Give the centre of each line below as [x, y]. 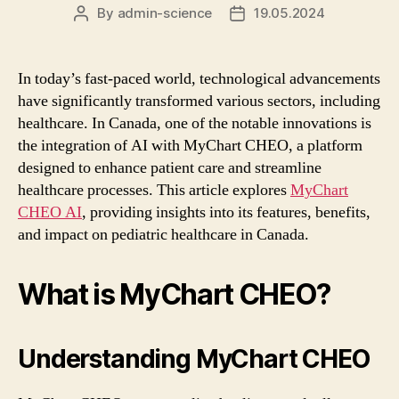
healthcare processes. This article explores [154, 190]
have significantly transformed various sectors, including [199, 101]
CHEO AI [50, 212]
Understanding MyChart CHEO [194, 358]
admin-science [165, 12]
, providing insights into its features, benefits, [226, 212]
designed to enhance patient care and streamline [170, 167]
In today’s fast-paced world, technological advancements [199, 78]
